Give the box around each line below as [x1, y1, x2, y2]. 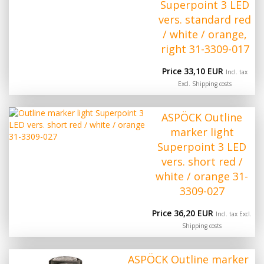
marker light [170, 125, 234, 139]
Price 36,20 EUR [152, 207, 216, 219]
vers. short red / [161, 154, 243, 169]
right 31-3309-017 [160, 42, 249, 56]
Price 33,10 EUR [162, 65, 226, 77]
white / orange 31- [156, 169, 248, 183]
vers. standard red [159, 12, 252, 27]
